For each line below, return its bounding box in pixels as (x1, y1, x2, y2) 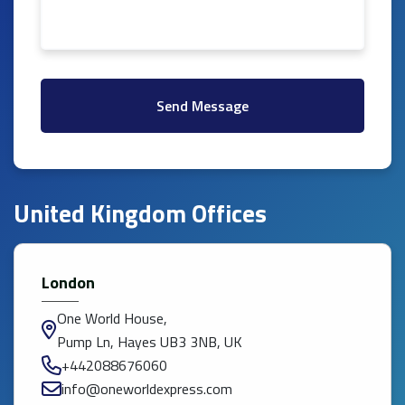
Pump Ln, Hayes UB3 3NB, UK (57, 331, 242, 353)
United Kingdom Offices (14, 194, 267, 232)
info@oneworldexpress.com (61, 378, 232, 400)
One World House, (57, 307, 167, 330)
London (42, 270, 95, 296)
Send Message (156, 95, 249, 118)
